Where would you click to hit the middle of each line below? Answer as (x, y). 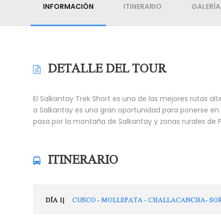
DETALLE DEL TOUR (107, 68)
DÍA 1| (55, 200)
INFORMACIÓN (68, 6)
